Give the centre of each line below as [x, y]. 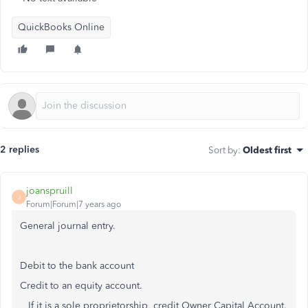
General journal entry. [68, 226]
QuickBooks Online [61, 27]
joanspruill [49, 191]
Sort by [223, 150]
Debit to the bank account [77, 266]
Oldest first [267, 150]
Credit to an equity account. [81, 286]
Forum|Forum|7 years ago [74, 204]
